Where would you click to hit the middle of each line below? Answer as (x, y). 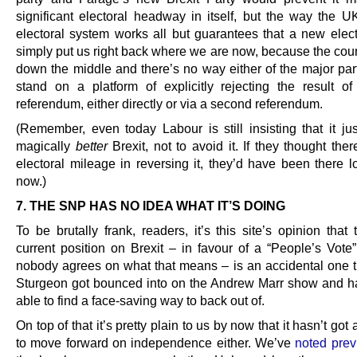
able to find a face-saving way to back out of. (140, 300)
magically (46, 145)
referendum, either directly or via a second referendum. (169, 103)
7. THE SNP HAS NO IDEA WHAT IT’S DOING (151, 205)
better (91, 145)
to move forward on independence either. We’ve (156, 343)
